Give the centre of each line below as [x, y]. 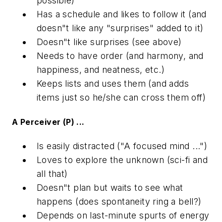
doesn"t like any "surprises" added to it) [120, 28]
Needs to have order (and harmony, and [120, 55]
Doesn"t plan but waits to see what [110, 188]
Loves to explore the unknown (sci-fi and [122, 160]
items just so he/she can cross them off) [121, 97]
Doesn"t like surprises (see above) [109, 42]
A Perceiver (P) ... [48, 122]
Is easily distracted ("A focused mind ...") [122, 146]
